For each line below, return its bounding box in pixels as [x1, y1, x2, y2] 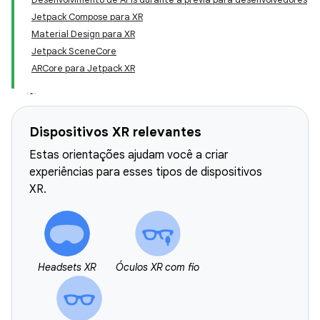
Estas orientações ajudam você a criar [29, 148, 229, 162]
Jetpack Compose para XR [31, 11, 143, 23]
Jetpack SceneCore [31, 45, 116, 57]
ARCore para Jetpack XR [31, 62, 135, 74]
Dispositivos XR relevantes [29, 124, 201, 140]
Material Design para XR [31, 28, 135, 40]
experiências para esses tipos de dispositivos [29, 165, 262, 179]
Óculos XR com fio [116, 261, 199, 274]
